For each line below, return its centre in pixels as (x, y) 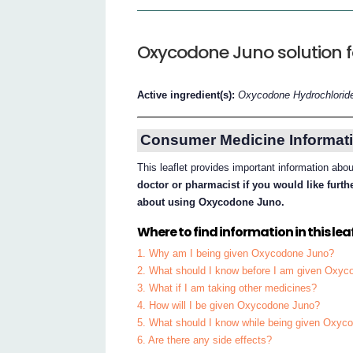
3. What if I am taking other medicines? (227, 288)
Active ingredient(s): (188, 95)
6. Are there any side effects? (205, 340)
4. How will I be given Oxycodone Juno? (229, 305)
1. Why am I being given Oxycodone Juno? (236, 253)
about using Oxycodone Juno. (211, 203)
